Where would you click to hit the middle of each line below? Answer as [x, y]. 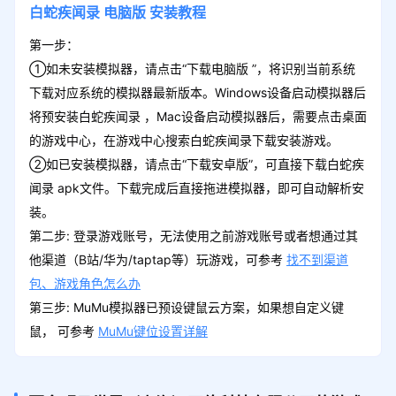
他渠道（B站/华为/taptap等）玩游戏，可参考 [157, 259]
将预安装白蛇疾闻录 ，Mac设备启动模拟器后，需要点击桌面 [198, 116]
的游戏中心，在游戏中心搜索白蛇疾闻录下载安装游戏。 [183, 140]
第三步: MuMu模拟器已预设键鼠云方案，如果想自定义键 [186, 307]
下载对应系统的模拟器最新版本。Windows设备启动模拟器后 [197, 92]
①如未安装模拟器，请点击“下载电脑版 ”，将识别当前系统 [192, 68]
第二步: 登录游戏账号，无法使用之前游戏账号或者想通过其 [193, 235]
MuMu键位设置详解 [152, 331]
